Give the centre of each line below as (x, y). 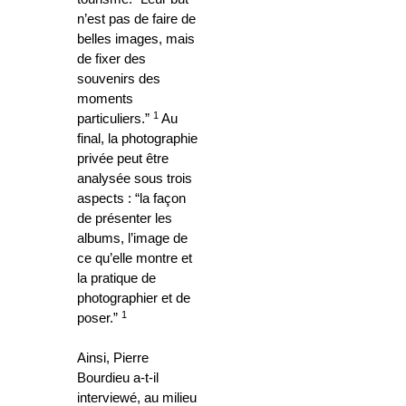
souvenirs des (119, 79)
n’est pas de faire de (136, 19)
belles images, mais (136, 39)
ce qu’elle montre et (135, 259)
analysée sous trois (135, 179)
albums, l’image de (132, 239)
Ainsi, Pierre (113, 358)
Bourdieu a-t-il (118, 378)
